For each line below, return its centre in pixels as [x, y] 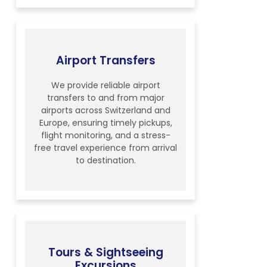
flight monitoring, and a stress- [105, 136]
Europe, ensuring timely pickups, [105, 123]
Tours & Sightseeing [105, 253]
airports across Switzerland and [105, 111]
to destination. [105, 161]
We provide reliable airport [105, 86]
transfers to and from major [105, 98]
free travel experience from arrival [105, 148]
